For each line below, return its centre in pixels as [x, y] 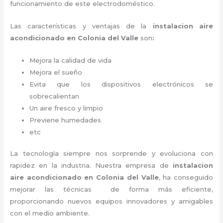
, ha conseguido [186, 177]
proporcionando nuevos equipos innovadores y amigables [111, 201]
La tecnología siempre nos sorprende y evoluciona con [111, 154]
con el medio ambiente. [50, 213]
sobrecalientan [55, 96]
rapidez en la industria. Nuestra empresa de [91, 166]
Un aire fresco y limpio [66, 108]
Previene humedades [65, 120]
